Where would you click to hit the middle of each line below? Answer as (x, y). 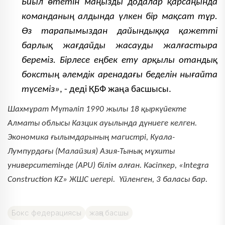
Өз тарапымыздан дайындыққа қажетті (120, 32)
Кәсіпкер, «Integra (176, 165)
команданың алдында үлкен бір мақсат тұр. (120, 17)
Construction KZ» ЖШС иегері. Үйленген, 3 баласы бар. (107, 179)
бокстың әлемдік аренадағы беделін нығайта (120, 75)
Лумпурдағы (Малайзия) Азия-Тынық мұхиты (91, 151)
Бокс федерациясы (46, 212)
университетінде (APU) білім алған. (76, 165)
